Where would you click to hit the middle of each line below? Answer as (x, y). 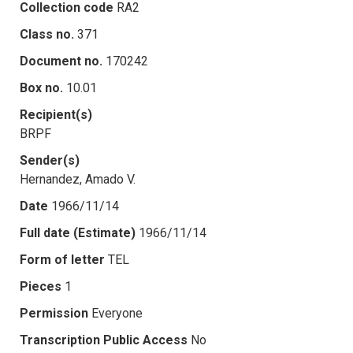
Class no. (47, 34)
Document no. (61, 61)
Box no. (41, 87)
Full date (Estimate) (78, 232)
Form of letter (62, 259)
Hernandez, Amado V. (78, 179)
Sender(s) (50, 160)
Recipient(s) (56, 114)
